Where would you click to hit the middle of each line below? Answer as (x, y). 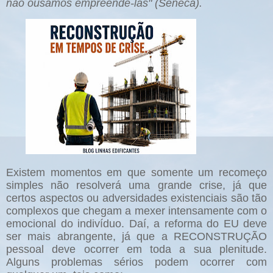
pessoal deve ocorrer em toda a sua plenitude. (136, 250)
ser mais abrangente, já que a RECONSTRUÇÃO (136, 237)
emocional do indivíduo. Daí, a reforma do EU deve (136, 224)
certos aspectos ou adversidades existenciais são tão (136, 198)
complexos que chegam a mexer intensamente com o (136, 211)
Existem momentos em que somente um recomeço (136, 173)
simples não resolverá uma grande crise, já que (136, 186)
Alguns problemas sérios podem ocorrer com (136, 262)
